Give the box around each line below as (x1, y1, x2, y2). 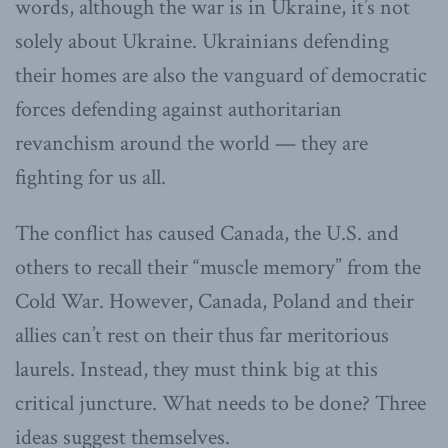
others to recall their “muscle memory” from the (15, 252, 421, 282)
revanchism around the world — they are (15, 128, 368, 158)
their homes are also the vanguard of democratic (15, 60, 427, 90)
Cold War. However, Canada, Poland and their (15, 286, 414, 316)
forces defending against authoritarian (15, 94, 342, 124)
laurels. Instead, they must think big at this (15, 354, 378, 384)
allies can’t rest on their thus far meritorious (15, 320, 389, 350)
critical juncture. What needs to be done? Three (15, 388, 426, 418)
